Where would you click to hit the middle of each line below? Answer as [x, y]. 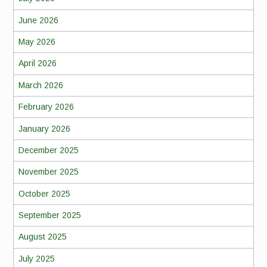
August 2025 [42, 237]
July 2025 [36, 258]
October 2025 [44, 193]
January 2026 [44, 128]
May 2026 [37, 42]
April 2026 [37, 63]
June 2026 [38, 20]
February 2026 [46, 107]
